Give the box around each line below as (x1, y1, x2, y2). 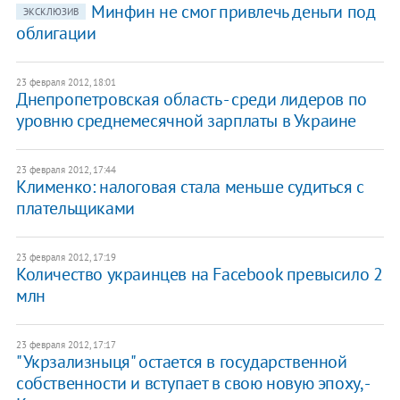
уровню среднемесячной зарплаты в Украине (15, 109, 356, 133)
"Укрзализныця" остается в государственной (15, 350, 347, 374)
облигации (15, 21, 96, 46)
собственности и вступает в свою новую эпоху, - (15, 371, 369, 396)
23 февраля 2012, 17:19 (15, 251, 116, 264)
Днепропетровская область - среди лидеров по (15, 87, 367, 112)
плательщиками (15, 196, 135, 221)
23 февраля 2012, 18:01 (15, 76, 116, 89)
